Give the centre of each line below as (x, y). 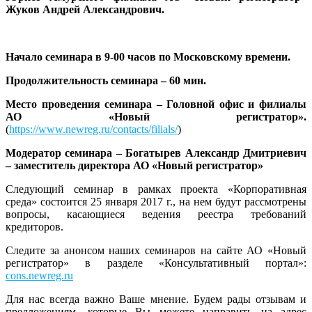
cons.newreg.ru (39, 275)
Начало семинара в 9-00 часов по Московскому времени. (148, 56)
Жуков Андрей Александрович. (85, 9)
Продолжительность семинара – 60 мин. (106, 80)
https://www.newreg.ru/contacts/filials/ (93, 129)
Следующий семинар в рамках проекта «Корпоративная (156, 189)
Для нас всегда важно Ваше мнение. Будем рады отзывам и (156, 299)
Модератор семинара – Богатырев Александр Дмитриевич (156, 153)
